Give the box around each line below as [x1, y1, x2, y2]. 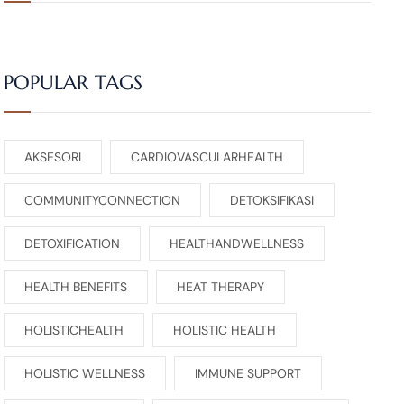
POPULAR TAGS [3, 70, 142, 96]
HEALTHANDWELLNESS [169, 235, 304, 252]
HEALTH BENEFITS [23, 279, 127, 296]
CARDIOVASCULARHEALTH [130, 149, 283, 166]
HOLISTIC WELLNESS [23, 365, 145, 382]
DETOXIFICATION [23, 235, 120, 252]
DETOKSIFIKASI [229, 192, 314, 209]
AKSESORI [23, 149, 81, 166]
